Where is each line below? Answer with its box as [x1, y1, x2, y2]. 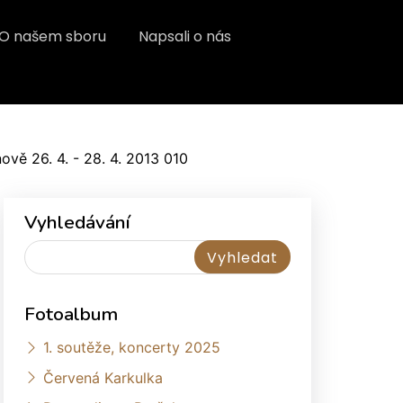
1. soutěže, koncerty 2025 [43, 337, 220, 356]
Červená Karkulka [43, 368, 163, 387]
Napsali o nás [139, 26, 231, 47]
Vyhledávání [24, 210, 130, 235]
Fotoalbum [24, 301, 118, 327]
